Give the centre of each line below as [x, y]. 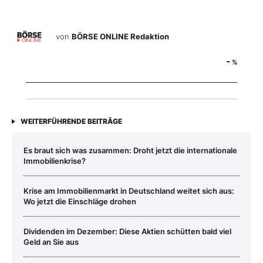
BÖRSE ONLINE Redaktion [120, 36]
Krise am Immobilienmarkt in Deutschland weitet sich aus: [129, 191]
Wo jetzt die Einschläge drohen [80, 202]
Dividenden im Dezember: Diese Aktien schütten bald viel [127, 232]
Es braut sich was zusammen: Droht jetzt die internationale [130, 151]
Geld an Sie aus [51, 242]
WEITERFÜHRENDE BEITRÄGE [71, 122]
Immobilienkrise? [55, 161]
